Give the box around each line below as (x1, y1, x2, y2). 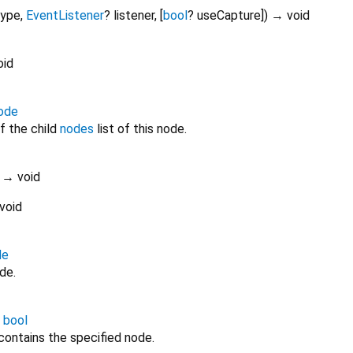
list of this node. (94, 121, 187, 137)
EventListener (26, 8, 104, 24)
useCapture (197, 8, 261, 24)
